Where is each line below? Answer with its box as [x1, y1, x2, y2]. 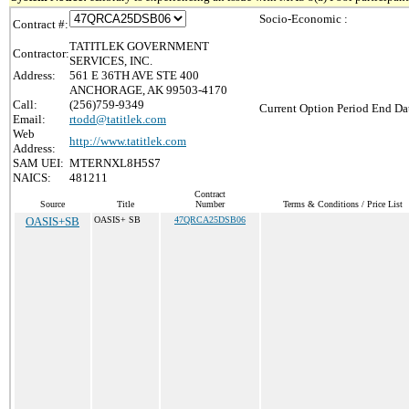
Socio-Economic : [259, 12, 348, 26]
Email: [13, 112, 46, 126]
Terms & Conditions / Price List [283, 199, 403, 209]
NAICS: [13, 171, 51, 184]
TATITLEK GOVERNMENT [69, 39, 209, 53]
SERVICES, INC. [69, 54, 152, 68]
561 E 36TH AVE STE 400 [69, 68, 199, 82]
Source [40, 199, 65, 209]
